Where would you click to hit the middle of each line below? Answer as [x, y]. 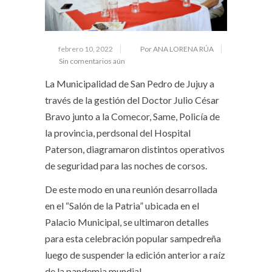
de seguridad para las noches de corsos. [126, 166]
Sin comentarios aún [92, 61]
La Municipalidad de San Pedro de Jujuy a [130, 84]
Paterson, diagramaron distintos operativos [135, 149]
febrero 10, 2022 [86, 49]
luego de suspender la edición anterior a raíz [135, 255]
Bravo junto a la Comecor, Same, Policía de [132, 117]
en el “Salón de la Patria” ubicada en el [122, 206]
